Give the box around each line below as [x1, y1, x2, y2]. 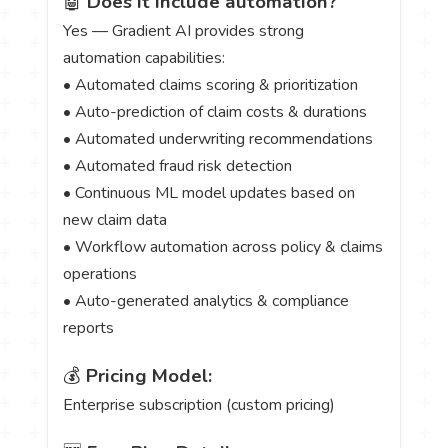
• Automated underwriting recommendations [63, 127, 374, 150]
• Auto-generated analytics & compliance [63, 289, 350, 312]
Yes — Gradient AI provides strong [63, 19, 305, 42]
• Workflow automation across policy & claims [63, 235, 384, 258]
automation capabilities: [63, 46, 226, 69]
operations [63, 262, 138, 285]
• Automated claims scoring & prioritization [63, 73, 359, 96]
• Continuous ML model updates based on [63, 181, 356, 204]
